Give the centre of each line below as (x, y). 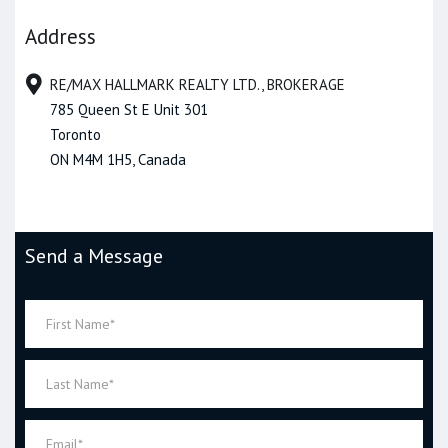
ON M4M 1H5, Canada (118, 159)
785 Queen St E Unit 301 (129, 109)
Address (60, 36)
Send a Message (94, 256)
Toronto (75, 134)
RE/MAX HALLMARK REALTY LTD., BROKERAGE (197, 84)
